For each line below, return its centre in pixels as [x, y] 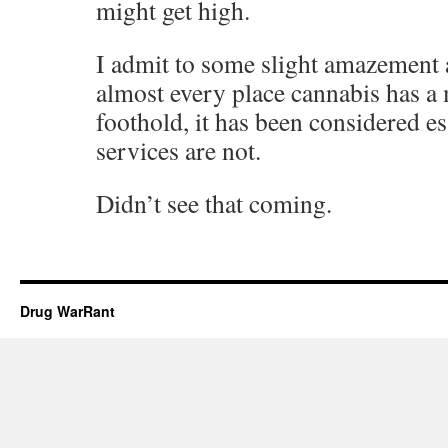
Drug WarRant [67, 311]
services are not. [178, 150]
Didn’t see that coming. [214, 203]
